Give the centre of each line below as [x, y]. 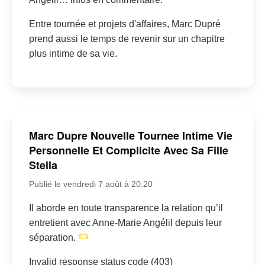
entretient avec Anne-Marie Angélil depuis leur [125, 222]
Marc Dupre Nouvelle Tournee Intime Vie [130, 135]
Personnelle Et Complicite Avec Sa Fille [128, 150]
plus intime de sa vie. [73, 53]
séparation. [53, 237]
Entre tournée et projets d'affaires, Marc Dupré [125, 24]
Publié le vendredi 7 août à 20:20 [91, 184]
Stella [43, 165]
